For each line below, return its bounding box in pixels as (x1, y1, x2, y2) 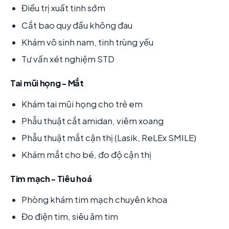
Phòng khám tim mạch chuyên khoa (21, 194, 167, 205)
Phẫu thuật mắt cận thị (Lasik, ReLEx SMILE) (21, 132, 196, 144)
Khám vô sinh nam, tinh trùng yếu (21, 36, 153, 48)
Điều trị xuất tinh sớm (21, 3, 105, 14)
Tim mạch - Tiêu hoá (10, 173, 92, 185)
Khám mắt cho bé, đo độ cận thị (21, 149, 151, 161)
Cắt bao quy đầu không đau (21, 19, 132, 31)
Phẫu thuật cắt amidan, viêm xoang (21, 115, 164, 126)
